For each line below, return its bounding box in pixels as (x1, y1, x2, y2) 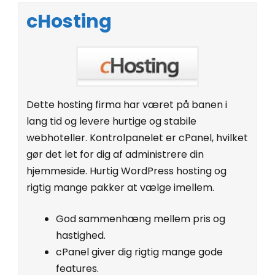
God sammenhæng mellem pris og (56, 211, 225, 226)
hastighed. (56, 228, 106, 242)
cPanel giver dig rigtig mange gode (56, 244, 223, 259)
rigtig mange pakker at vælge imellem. (26, 180, 214, 195)
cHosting (26, 8, 112, 34)
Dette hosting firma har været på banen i (26, 97, 227, 112)
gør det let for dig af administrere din (26, 147, 204, 161)
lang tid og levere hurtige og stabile (26, 114, 196, 128)
